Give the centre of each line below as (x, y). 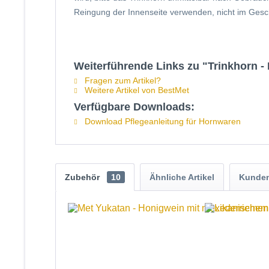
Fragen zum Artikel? (122, 80)
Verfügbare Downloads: (134, 107)
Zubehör (83, 177)
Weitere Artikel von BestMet (136, 90)
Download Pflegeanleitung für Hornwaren (162, 121)
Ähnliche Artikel (182, 177)
